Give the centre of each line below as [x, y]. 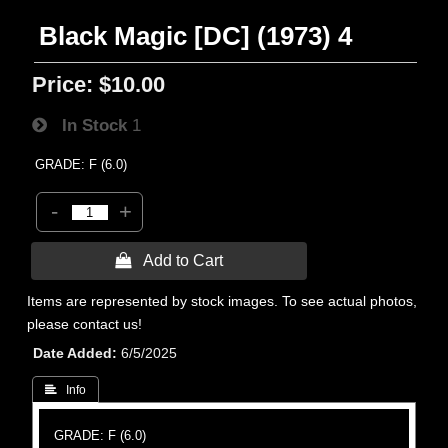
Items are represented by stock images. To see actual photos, [222, 301]
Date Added [73, 353]
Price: [63, 84]
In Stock [87, 125]
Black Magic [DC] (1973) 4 [196, 36]
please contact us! [85, 324]
